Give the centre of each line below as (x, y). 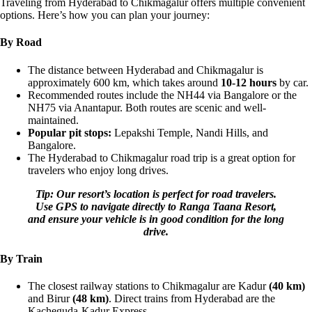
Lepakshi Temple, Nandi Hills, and (190, 132)
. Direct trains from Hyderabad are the (192, 299)
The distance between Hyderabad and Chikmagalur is (146, 70)
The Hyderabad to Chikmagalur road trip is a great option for (162, 157)
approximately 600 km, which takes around (124, 82)
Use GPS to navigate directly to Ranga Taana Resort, (156, 206)
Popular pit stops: (70, 132)
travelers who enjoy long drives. (98, 170)
